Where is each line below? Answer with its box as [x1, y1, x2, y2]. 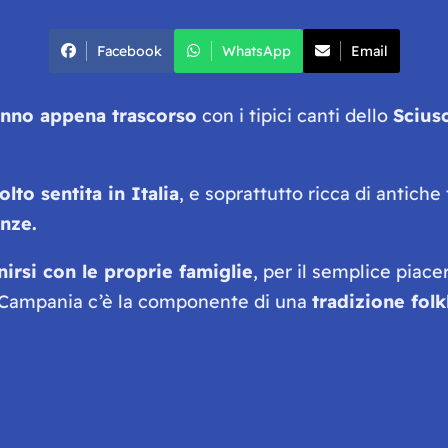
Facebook [96, 41, 162, 60]
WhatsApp [221, 41, 291, 60]
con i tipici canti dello [196, 103, 393, 127]
